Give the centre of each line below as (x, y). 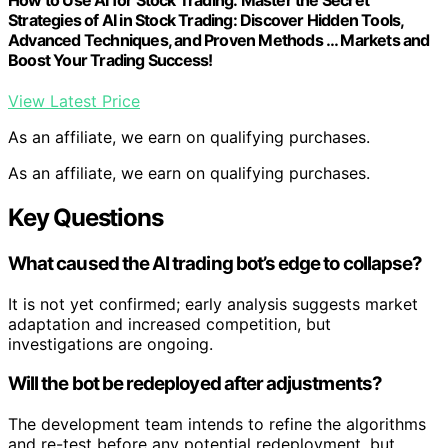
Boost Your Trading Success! (110, 59)
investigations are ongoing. (110, 343)
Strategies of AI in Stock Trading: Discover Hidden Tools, (206, 19)
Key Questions (85, 218)
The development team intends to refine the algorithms (217, 424)
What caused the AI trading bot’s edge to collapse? (215, 264)
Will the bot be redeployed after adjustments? (195, 384)
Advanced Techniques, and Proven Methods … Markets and (219, 39)
